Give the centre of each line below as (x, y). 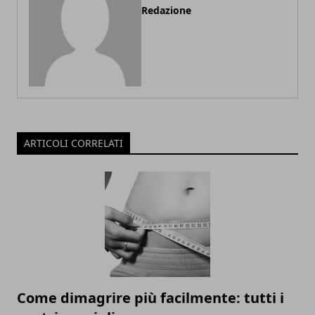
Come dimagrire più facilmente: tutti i (150, 298)
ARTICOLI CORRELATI (73, 143)
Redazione (166, 10)
